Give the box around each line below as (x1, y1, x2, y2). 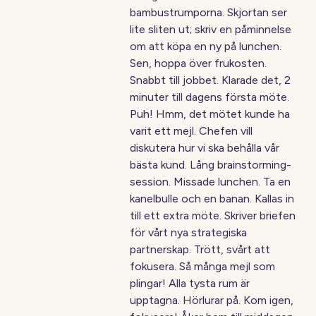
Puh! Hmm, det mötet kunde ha (130, 107, 291, 121)
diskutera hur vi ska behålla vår (130, 141, 280, 154)
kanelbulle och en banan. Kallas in (130, 192, 295, 205)
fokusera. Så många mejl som (130, 260, 276, 273)
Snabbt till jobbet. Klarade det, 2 (130, 73, 291, 87)
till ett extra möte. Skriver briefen (130, 209, 296, 222)
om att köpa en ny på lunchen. (130, 39, 282, 53)
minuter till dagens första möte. (130, 90, 290, 104)
